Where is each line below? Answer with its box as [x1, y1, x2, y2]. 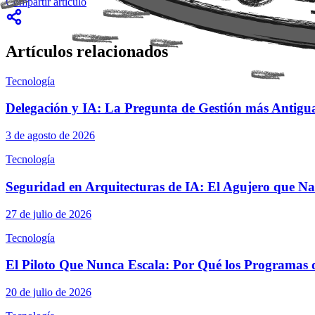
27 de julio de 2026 [6, 207, 91, 220]
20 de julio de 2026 [6, 286, 91, 298]
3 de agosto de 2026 [6, 129, 95, 142]
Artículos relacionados [6, 41, 168, 60]
